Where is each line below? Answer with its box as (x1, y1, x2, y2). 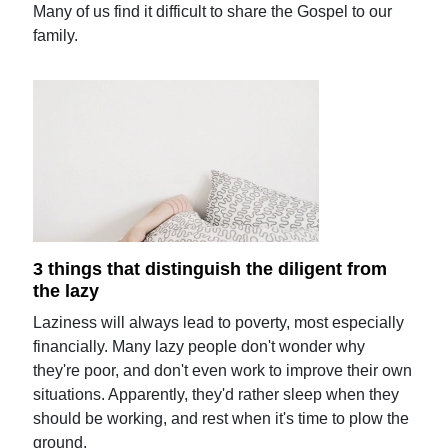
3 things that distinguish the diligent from (33, 258, 388, 279)
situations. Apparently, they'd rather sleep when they (33, 385, 400, 403)
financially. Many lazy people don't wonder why (33, 337, 366, 355)
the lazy (33, 280, 100, 301)
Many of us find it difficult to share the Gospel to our (33, 3, 393, 20)
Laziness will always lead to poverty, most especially (33, 313, 405, 331)
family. (33, 27, 79, 44)
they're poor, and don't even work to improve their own (33, 361, 413, 379)
